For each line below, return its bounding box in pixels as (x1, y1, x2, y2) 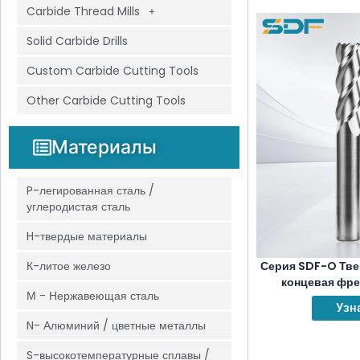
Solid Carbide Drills (27, 33, 128, 49)
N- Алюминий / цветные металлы (27, 317, 206, 333)
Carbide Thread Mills (27, 3, 140, 19)
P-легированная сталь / (27, 182, 154, 198)
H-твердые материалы (27, 228, 147, 244)
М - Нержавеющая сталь (27, 288, 159, 304)
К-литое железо (27, 258, 111, 274)
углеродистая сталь (27, 198, 130, 215)
